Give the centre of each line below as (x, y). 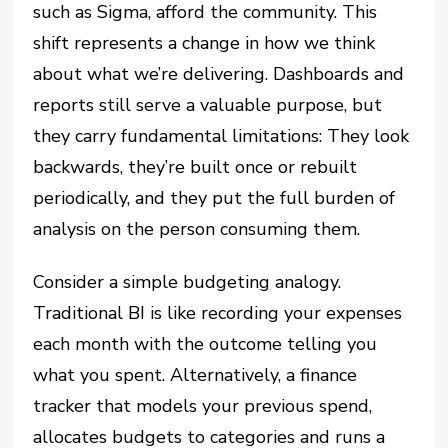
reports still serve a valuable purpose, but (208, 105)
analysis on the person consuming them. (197, 229)
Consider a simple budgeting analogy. (187, 282)
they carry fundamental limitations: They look (221, 136)
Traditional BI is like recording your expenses (218, 313)
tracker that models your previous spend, (203, 406)
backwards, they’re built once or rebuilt (195, 167)
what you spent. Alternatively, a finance (195, 375)
